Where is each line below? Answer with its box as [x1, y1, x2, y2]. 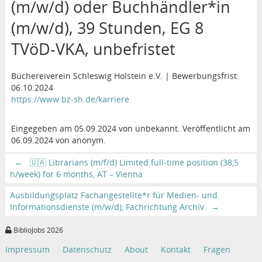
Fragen [203, 243, 230, 255]
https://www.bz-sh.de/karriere [11, 93, 129, 105]
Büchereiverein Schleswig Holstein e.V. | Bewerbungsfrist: [11, 70, 239, 81]
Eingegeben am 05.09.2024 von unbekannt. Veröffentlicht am [11, 122, 250, 134]
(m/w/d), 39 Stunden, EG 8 [11, 16, 204, 39]
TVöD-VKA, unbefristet [11, 37, 175, 60]
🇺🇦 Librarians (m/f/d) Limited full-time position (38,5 [27, 156, 239, 168]
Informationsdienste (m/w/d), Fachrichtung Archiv [9, 201, 206, 212]
